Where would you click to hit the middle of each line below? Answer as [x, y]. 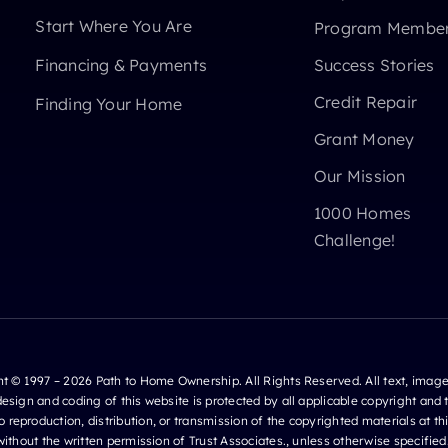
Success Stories [374, 64]
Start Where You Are [113, 25]
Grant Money [364, 138]
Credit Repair [365, 101]
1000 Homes [362, 212]
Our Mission [359, 175]
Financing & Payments [121, 64]
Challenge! [354, 239]
